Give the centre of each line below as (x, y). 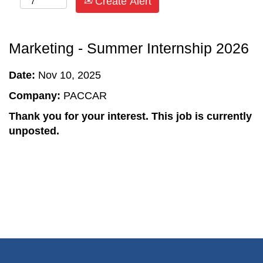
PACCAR (85, 96)
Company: (36, 96)
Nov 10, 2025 (70, 75)
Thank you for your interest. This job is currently (130, 116)
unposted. (34, 131)
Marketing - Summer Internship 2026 (129, 48)
